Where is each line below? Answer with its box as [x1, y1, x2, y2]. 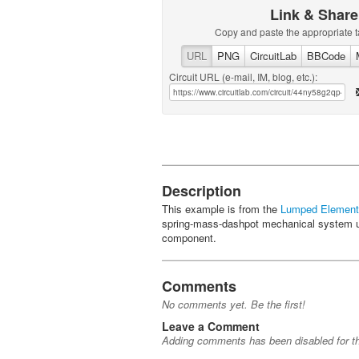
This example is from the [162, 201, 280, 216]
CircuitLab [250, 48, 296, 63]
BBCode [307, 48, 345, 63]
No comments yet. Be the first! [162, 296, 305, 312]
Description [162, 180, 241, 201]
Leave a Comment [162, 318, 260, 334]
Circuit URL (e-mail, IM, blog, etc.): [169, 70, 317, 83]
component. [162, 230, 216, 245]
